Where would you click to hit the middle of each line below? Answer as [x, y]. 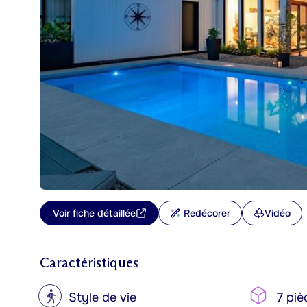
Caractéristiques [89, 262]
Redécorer [207, 213]
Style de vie [102, 297]
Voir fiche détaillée [94, 213]
